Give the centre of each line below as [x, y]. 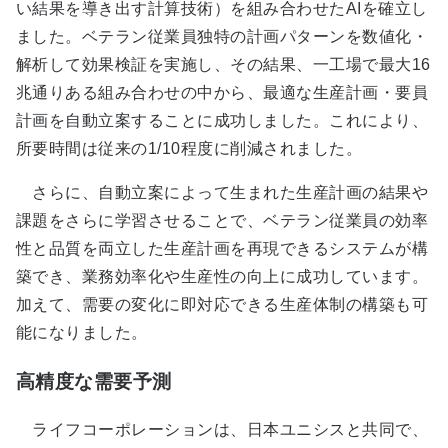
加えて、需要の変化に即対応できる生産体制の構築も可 [222, 304]
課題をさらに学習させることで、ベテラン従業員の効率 [222, 220]
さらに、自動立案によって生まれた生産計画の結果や [222, 192]
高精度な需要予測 [94, 381]
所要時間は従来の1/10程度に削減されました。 [189, 148]
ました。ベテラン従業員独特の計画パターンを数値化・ [222, 36]
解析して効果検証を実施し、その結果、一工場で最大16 [223, 64]
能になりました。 [82, 332]
